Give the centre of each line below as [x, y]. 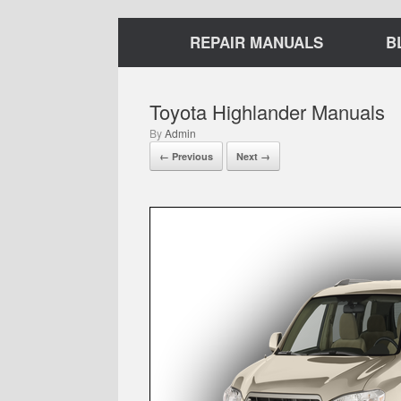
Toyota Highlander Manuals [267, 111]
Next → [253, 156]
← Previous [186, 156]
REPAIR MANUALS [256, 42]
